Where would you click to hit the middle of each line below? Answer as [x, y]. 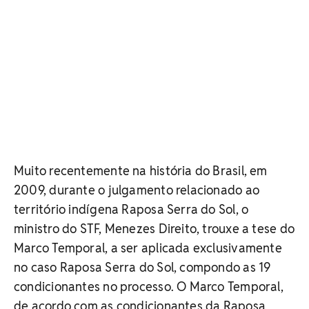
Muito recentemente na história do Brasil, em [141, 170]
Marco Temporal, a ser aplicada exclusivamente [148, 248]
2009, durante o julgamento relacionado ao [137, 190]
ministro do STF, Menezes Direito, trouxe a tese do [154, 228]
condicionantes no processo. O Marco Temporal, [149, 286]
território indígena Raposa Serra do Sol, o [131, 209]
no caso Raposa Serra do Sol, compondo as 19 [142, 267]
